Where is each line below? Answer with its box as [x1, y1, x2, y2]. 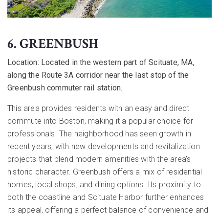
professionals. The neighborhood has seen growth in [7, 129, 192, 139]
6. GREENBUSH [7, 35, 98, 53]
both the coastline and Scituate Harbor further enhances [7, 193, 204, 202]
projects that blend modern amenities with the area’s [7, 154, 191, 164]
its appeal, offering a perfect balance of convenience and [7, 205, 209, 215]
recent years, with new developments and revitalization [7, 142, 200, 152]
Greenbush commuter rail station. [7, 83, 123, 93]
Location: [7, 58, 39, 67]
